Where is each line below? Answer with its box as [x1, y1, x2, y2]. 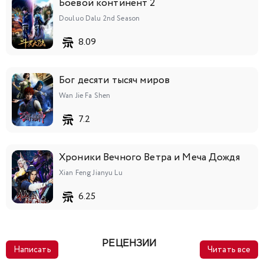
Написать [13, 243, 51, 256]
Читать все [207, 243, 251, 256]
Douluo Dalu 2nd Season [59, 13, 140, 24]
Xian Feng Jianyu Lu [59, 167, 123, 178]
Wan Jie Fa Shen [59, 90, 111, 101]
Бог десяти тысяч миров [59, 72, 170, 88]
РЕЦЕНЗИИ [102, 239, 157, 248]
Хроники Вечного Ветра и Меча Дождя [59, 150, 240, 165]
